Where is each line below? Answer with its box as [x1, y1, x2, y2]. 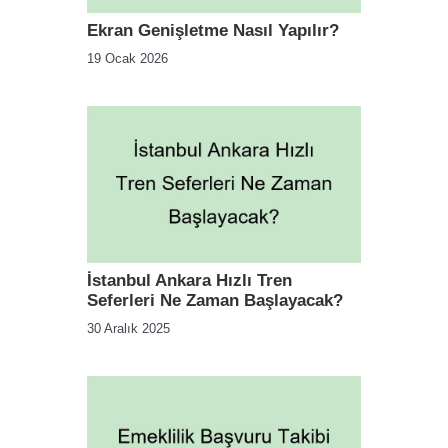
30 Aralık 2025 [87, 320, 170, 336]
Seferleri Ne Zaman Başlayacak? [87, 290, 343, 310]
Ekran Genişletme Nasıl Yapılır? [87, 21, 339, 41]
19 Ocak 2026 [87, 51, 168, 67]
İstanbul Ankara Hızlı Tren [87, 270, 292, 290]
